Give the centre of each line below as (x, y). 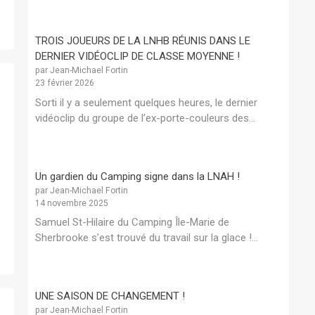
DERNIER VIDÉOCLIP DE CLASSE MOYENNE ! (137, 57)
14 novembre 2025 (72, 203)
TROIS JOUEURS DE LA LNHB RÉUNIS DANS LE (143, 41)
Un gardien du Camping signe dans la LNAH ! (137, 176)
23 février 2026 (65, 83)
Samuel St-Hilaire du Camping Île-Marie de (132, 223)
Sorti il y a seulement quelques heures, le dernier (146, 102)
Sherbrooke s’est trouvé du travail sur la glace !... (147, 238)
